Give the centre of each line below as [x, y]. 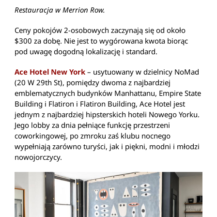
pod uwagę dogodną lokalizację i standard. [86, 52]
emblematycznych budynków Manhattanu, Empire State [108, 93]
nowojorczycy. [38, 157]
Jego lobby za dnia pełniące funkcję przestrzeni [92, 125]
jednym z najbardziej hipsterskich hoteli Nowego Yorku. [107, 115]
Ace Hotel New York [50, 72]
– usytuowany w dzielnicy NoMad [142, 72]
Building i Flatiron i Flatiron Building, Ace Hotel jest [100, 104]
